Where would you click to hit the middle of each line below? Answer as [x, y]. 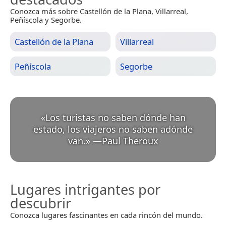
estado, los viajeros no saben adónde [113, 129]
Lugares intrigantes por [85, 190]
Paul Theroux [130, 141]
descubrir [41, 203]
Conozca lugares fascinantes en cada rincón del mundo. [106, 215]
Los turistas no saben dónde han [115, 118]
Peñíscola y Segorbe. [46, 20]
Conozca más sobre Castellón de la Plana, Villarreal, [99, 11]
